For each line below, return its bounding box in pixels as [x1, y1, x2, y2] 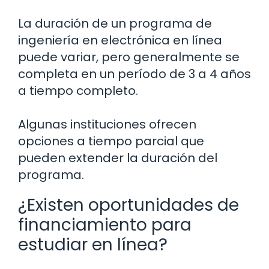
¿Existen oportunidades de [18, 193, 239, 217]
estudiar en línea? [18, 233, 168, 257]
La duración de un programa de [18, 15, 212, 32]
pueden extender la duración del [18, 150, 217, 167]
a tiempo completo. [18, 82, 138, 100]
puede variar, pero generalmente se [18, 49, 240, 66]
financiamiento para [18, 213, 192, 237]
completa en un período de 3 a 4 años [18, 65, 251, 83]
